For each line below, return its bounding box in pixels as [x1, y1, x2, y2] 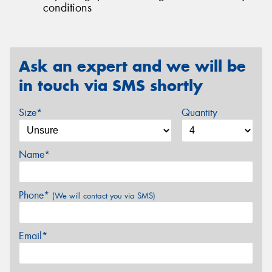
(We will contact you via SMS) [52, 190, 155, 201]
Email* [19, 229, 47, 242]
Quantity [181, 106, 217, 119]
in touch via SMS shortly [19, 76, 203, 95]
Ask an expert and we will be [19, 56, 246, 76]
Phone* [19, 188, 52, 202]
